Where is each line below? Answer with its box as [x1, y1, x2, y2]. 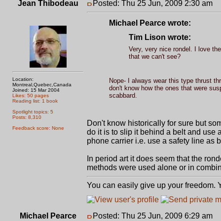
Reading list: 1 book [12, 98, 58, 104]
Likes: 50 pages [12, 93, 49, 98]
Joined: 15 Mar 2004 [12, 87, 60, 93]
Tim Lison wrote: [128, 33, 191, 41]
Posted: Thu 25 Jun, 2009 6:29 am [93, 212, 213, 220]
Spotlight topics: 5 [12, 109, 53, 114]
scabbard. [109, 92, 137, 99]
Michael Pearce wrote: [109, 19, 191, 27]
